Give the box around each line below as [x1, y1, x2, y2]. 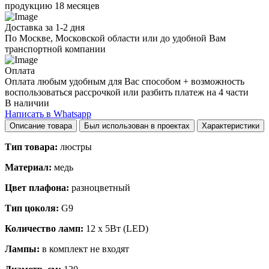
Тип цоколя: [5, 202, 59, 213]
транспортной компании [5, 43, 106, 54]
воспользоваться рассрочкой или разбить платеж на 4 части [5, 86, 249, 97]
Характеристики [202, 121, 259, 130]
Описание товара [47, 121, 72, 130]
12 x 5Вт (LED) [83, 223, 148, 234]
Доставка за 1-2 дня [5, 22, 85, 32]
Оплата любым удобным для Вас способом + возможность [5, 76, 244, 86]
